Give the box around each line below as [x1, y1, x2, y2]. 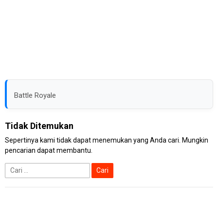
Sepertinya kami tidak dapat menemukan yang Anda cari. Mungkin [5, 136, 208, 144]
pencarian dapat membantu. [5, 146, 92, 154]
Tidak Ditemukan [5, 121, 73, 131]
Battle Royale [14, 91, 56, 100]
